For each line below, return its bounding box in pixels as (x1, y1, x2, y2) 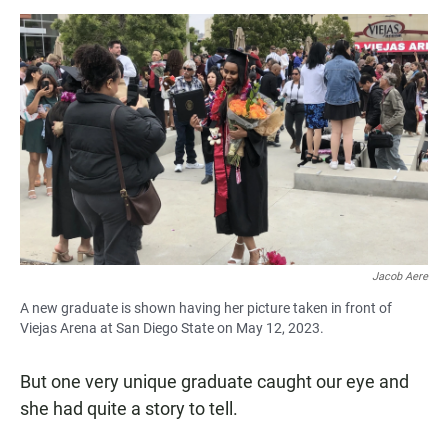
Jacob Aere (372, 270, 428, 284)
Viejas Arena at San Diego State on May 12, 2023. (20, 320, 324, 337)
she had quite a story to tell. (20, 398, 238, 420)
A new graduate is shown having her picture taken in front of (20, 300, 392, 317)
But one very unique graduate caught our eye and (20, 371, 409, 393)
